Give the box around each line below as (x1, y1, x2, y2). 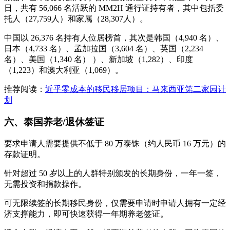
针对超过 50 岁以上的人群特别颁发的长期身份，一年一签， (4, 168, 222, 178)
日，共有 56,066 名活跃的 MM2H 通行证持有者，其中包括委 (4, 4, 224, 13)
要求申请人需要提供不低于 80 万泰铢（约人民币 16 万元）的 (4, 139, 226, 148)
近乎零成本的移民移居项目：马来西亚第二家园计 (45, 85, 226, 94)
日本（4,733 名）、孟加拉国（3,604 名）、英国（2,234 (4, 44, 203, 53)
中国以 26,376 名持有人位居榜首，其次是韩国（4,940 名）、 (4, 33, 224, 43)
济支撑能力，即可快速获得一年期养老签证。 (4, 209, 168, 218)
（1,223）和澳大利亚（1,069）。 (4, 66, 123, 75)
